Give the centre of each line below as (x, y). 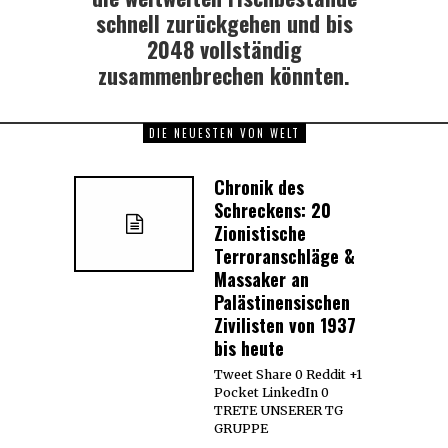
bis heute (249, 347)
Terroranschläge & (284, 255)
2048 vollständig (224, 48)
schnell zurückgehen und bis (224, 22)
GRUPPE (241, 428)
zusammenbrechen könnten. (224, 74)
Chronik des (259, 186)
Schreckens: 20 (272, 209)
